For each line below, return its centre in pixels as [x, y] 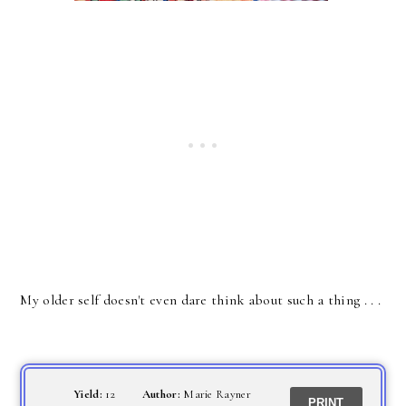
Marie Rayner [217, 394]
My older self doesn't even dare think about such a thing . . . [201, 300]
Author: [163, 394]
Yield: [90, 394]
